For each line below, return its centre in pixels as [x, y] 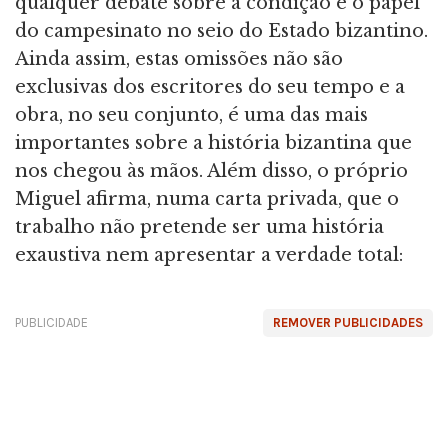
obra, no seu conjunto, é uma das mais [191, 115]
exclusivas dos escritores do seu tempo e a [210, 87]
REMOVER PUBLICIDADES [348, 323]
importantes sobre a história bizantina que [213, 143]
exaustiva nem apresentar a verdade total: [209, 255]
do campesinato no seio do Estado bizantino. [221, 31]
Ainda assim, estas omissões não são [179, 59]
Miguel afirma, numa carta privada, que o [207, 199]
